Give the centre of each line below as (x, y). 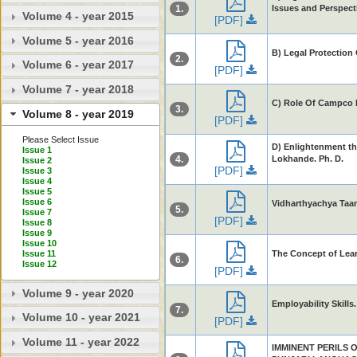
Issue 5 (37, 192)
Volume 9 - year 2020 (78, 293)
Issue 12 (39, 264)
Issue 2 (37, 161)
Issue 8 (37, 223)
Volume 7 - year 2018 (78, 90)
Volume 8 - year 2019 (78, 114)
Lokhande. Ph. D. (308, 159)
